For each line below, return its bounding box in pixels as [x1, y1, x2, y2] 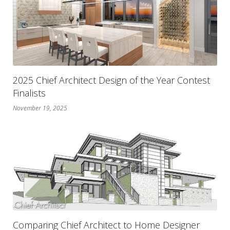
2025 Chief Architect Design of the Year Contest [13, 73, 210, 86]
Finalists [13, 86, 46, 99]
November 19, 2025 [13, 103, 67, 112]
